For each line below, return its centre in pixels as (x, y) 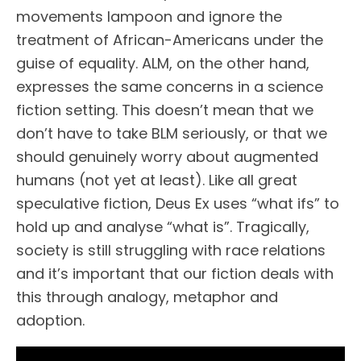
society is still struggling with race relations (171, 250)
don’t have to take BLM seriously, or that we (172, 133)
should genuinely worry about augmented (167, 157)
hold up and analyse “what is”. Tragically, (163, 227)
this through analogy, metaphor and (147, 297)
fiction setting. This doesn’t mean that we (165, 110)
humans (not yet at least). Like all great (157, 180)
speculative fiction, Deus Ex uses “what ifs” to (178, 203)
